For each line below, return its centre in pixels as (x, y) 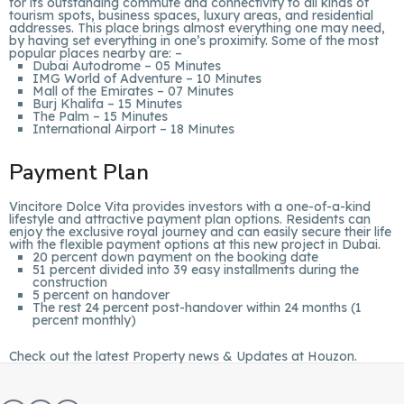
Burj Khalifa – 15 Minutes (107, 104)
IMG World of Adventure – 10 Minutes (147, 78)
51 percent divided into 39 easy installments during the (196, 270)
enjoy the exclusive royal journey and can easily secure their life (200, 232)
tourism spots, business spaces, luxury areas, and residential (191, 15)
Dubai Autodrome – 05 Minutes (127, 66)
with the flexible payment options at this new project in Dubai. (195, 244)
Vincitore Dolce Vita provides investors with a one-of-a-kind (190, 207)
